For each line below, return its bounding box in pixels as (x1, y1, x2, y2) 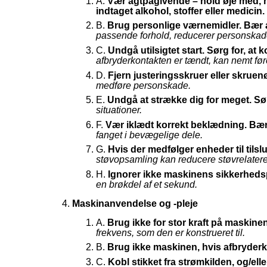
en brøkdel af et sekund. (95, 179, 197, 190)
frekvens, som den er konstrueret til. (95, 227, 245, 238)
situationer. (95, 105, 142, 116)
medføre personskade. (95, 80, 191, 91)
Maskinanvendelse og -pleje (72, 198, 198, 209)
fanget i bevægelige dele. (95, 129, 203, 140)
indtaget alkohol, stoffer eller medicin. (95, 5, 265, 16)
